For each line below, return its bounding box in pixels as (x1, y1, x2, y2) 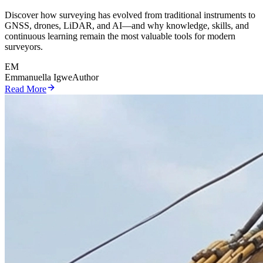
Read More (5, 84, 46, 95)
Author (72, 72, 99, 83)
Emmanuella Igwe (5, 72, 72, 83)
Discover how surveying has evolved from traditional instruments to (5, 10, 255, 21)
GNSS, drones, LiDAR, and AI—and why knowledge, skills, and (5, 21, 249, 31)
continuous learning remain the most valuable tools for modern (5, 31, 235, 42)
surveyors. (5, 42, 43, 52)
